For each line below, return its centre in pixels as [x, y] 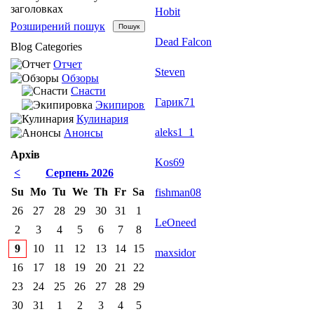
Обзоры [80, 78]
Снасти [88, 91]
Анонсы [83, 133]
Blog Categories [46, 47]
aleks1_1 [175, 132]
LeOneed [176, 223]
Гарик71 [175, 102]
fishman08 [178, 192]
